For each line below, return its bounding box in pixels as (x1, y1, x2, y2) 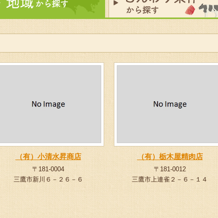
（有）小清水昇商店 (15, 152, 81, 161)
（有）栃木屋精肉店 (137, 152, 203, 161)
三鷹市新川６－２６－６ (13, 176, 83, 183)
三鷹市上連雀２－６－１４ (132, 176, 208, 183)
